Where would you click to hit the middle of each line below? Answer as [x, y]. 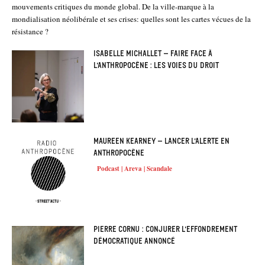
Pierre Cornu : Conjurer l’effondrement [166, 229]
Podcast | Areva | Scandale [135, 169]
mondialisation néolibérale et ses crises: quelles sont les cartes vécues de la [131, 19]
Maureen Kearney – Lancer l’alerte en [162, 141]
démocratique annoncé [135, 241]
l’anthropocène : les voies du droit [156, 65]
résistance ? [30, 31]
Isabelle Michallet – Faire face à [153, 53]
